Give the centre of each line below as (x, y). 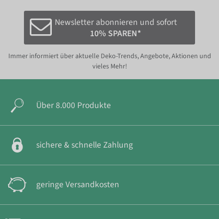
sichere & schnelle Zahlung (85, 145)
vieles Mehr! (109, 67)
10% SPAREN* (116, 33)
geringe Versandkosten (78, 185)
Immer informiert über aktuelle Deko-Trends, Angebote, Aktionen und (109, 56)
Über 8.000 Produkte (74, 106)
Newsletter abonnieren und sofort (116, 22)
